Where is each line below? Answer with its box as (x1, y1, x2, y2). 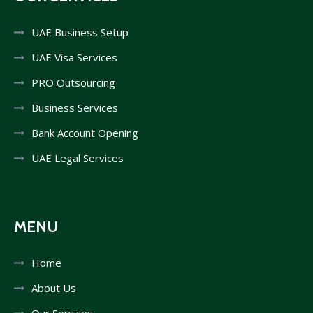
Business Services (31, 100, 118, 115)
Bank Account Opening (31, 125, 138, 140)
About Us (31, 280, 76, 295)
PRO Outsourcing (31, 75, 115, 89)
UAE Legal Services (31, 150, 124, 165)
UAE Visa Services (31, 50, 117, 64)
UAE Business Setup (31, 24, 129, 39)
